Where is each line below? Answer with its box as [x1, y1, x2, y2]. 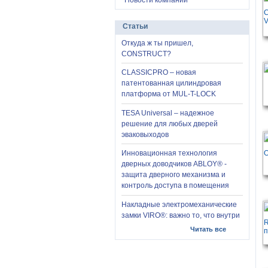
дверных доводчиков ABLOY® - [121, 160, 227, 169]
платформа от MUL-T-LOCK [121, 90, 216, 99]
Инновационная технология [121, 149, 217, 158]
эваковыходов [121, 130, 169, 139]
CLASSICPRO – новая [121, 68, 196, 77]
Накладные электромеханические [121, 200, 237, 209]
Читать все [190, 225, 226, 233]
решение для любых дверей [121, 119, 218, 128]
